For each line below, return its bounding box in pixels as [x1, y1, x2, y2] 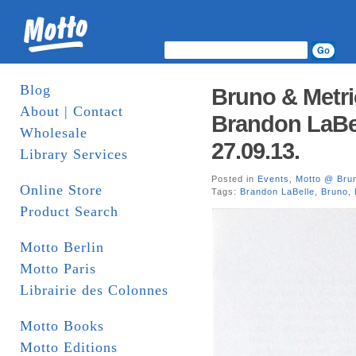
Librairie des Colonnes [20, 282, 168, 298]
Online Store [20, 182, 103, 198]
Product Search [20, 203, 118, 219]
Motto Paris [20, 261, 96, 277]
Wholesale [20, 125, 87, 141]
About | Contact [20, 103, 123, 119]
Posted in [211, 174, 257, 184]
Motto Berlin [20, 239, 104, 255]
